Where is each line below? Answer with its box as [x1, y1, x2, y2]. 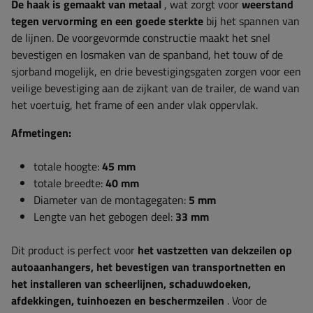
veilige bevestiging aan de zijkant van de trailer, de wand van [11, 80, 300, 96]
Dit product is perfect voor [11, 242, 138, 259]
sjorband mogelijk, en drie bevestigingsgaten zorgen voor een [11, 63, 301, 80]
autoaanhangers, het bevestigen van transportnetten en [11, 259, 286, 275]
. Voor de [224, 292, 267, 309]
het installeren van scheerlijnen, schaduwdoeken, [11, 275, 251, 292]
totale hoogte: [34, 158, 102, 175]
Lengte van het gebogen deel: [34, 208, 175, 225]
